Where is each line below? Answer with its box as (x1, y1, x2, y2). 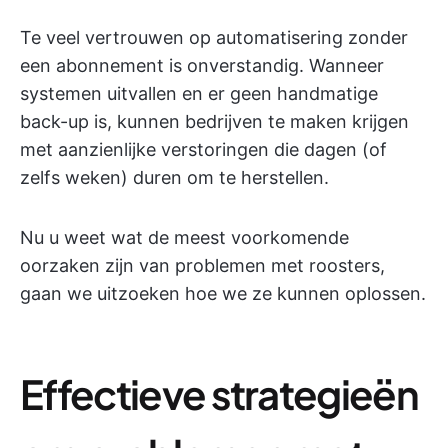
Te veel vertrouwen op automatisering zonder (20, 27, 408, 48)
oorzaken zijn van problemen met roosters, (20, 255, 385, 276)
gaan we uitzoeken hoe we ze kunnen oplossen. (20, 283, 426, 304)
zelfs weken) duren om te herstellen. (20, 167, 329, 188)
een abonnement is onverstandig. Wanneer (20, 55, 384, 76)
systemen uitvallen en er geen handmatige (20, 83, 378, 104)
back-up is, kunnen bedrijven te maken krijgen (20, 111, 409, 132)
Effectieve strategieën (20, 368, 419, 419)
